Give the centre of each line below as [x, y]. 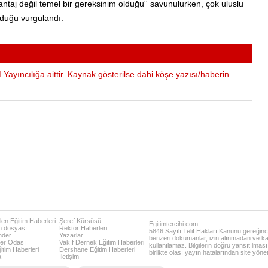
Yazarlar [71, 235]
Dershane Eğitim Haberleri [97, 249]
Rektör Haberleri [83, 228]
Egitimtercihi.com [173, 223]
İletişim [69, 256]
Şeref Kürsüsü [80, 220]
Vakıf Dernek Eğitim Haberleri [102, 242]
